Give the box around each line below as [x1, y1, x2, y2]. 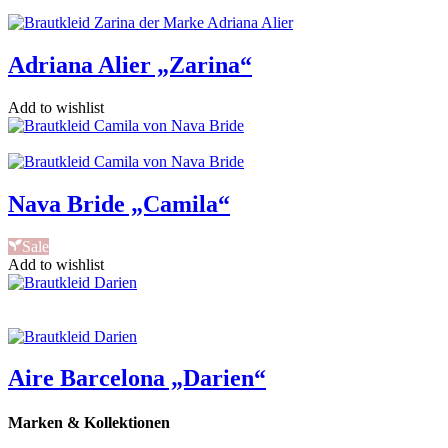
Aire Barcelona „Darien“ [8, 365, 266, 392]
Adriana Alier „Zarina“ [8, 51, 252, 78]
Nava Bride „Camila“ [8, 190, 230, 217]
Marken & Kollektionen [8, 413, 170, 431]
